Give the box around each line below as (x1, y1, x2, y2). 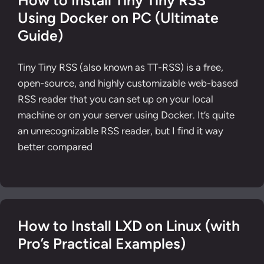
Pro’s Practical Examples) (18, 235, 186, 252)
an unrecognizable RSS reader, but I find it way (18, 124, 223, 137)
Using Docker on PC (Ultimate (18, 9, 219, 27)
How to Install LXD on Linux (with (18, 217, 240, 235)
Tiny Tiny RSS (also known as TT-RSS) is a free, (18, 61, 223, 73)
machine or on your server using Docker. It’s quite (18, 108, 235, 121)
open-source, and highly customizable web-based (18, 77, 238, 89)
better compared (18, 140, 93, 153)
